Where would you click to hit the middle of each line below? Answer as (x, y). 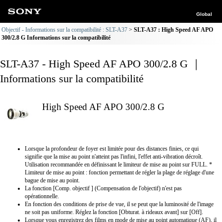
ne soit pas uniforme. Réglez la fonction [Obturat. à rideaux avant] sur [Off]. (114, 212)
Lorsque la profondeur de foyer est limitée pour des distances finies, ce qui (112, 149)
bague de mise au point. (52, 180)
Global (204, 14)
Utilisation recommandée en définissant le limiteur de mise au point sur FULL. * (118, 165)
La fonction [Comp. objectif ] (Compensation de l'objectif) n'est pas (103, 188)
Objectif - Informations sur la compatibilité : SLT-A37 (64, 30)
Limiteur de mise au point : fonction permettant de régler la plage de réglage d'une (119, 172)
